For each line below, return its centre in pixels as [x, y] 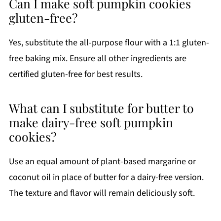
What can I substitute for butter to [101, 108]
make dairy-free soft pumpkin [91, 122]
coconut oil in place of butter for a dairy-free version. [106, 177]
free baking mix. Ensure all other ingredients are [97, 58]
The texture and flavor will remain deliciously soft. [102, 193]
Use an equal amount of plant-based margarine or [102, 161]
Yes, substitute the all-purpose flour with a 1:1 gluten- [109, 42]
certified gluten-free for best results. [75, 74]
